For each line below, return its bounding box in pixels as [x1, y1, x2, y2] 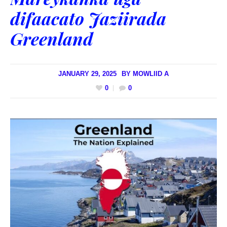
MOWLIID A [133, 69, 169, 78]
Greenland [10, 26, 93, 50]
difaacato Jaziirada [10, 6, 166, 30]
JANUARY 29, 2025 [58, 69, 117, 78]
